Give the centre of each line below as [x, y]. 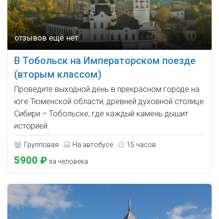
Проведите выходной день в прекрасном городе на [107, 89]
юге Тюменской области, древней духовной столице [109, 101]
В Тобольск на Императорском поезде [105, 60]
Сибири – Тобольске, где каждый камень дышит [101, 113]
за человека [68, 161]
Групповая [41, 144]
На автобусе [93, 144]
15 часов [141, 144]
